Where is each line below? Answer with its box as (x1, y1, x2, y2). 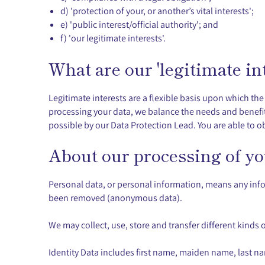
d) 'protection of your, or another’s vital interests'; (60, 5, 254, 17)
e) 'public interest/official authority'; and (60, 18, 218, 30)
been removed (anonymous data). (49, 192, 182, 203)
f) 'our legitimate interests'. (60, 32, 166, 44)
